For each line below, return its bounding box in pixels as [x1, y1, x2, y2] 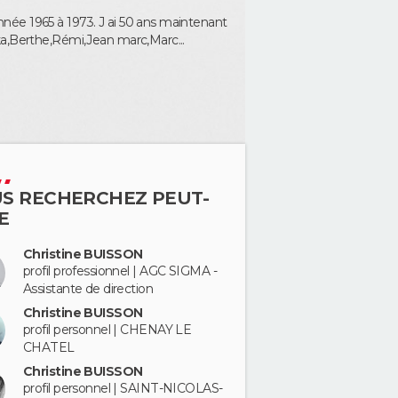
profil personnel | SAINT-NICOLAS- [23, 379, 223, 396]
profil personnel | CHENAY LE [23, 321, 192, 338]
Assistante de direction [23, 281, 154, 297]
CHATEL [23, 338, 75, 355]
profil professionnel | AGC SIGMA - [23, 263, 217, 279]
